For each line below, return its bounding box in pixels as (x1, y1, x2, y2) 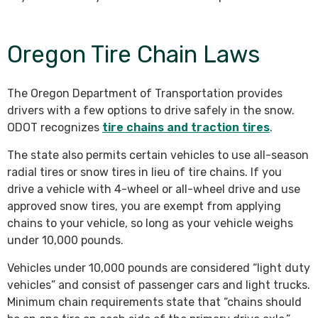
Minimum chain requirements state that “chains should (7, 295, 302, 309)
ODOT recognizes (7, 120, 102, 134)
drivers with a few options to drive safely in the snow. (7, 103, 295, 117)
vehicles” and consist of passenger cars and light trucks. (7, 278, 310, 292)
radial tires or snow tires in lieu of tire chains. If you (7, 165, 282, 179)
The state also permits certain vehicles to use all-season (7, 148, 309, 162)
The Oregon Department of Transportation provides (7, 86, 283, 100)
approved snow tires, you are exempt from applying (7, 199, 281, 213)
